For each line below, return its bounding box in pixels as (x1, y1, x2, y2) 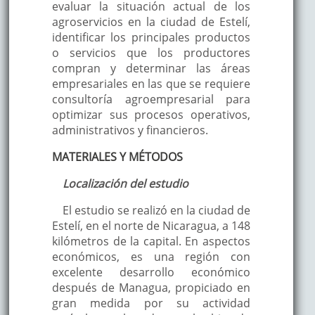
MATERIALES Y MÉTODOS (51, 148, 183, 165)
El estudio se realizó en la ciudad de (62, 202, 251, 218)
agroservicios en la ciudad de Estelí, (51, 13, 251, 30)
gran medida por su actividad (51, 295, 251, 311)
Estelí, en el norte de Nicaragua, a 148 (51, 217, 251, 233)
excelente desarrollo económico (51, 264, 251, 280)
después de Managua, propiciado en (51, 279, 251, 295)
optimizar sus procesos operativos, (51, 106, 251, 122)
